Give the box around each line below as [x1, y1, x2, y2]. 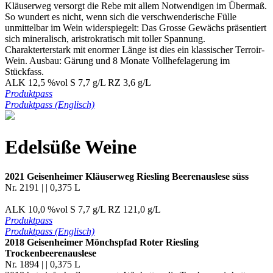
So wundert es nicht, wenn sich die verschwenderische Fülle [5, 12, 236, 23]
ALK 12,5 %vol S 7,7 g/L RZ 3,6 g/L [5, 77, 151, 88]
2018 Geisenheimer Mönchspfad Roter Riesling [5, 237, 199, 248]
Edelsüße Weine [5, 135, 136, 158]
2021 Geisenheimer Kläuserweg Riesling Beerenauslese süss [5, 171, 249, 182]
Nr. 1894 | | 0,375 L [5, 259, 80, 270]
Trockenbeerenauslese [5, 248, 96, 259]
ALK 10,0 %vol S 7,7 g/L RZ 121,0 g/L [5, 204, 161, 215]
